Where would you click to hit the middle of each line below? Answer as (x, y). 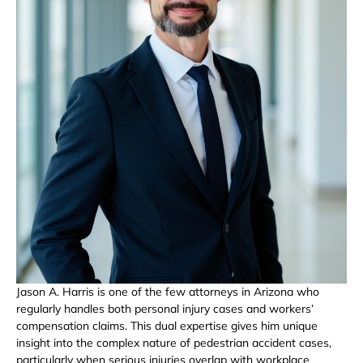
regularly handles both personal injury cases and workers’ (165, 308)
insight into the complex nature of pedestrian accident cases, (174, 342)
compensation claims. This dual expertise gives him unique (167, 325)
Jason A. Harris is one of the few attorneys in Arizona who (168, 291)
